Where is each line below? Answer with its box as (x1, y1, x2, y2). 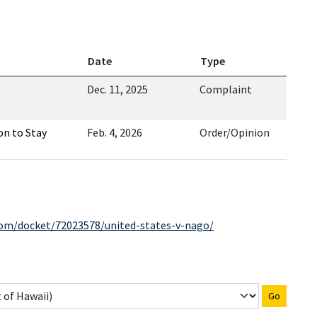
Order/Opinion (200, 125, 270, 139)
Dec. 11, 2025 (87, 82, 148, 96)
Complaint (200, 82, 252, 96)
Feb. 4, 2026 (87, 125, 142, 139)
